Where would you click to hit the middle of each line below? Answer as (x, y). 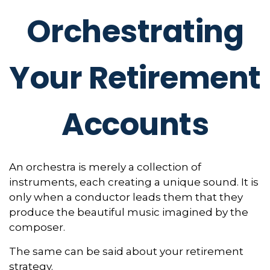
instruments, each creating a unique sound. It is (134, 182)
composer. (37, 227)
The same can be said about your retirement (126, 251)
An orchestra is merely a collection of (105, 167)
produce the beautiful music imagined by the (129, 212)
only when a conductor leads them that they (126, 197)
